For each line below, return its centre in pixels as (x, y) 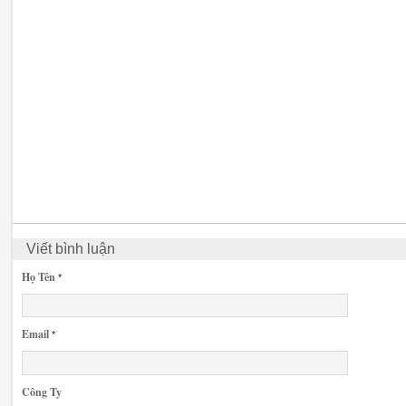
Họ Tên (40, 276)
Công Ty (42, 391)
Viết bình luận (71, 248)
